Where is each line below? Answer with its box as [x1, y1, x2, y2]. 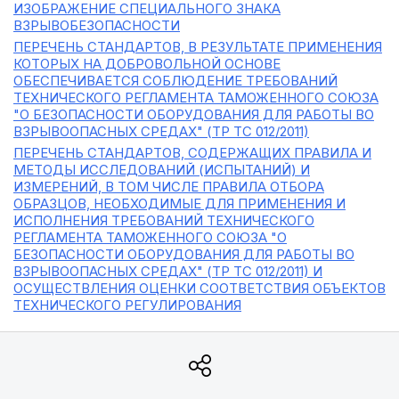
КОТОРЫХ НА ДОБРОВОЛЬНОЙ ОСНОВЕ [13, 55, 281, 72]
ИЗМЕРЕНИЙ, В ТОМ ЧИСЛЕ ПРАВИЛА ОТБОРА [13, 178, 324, 195]
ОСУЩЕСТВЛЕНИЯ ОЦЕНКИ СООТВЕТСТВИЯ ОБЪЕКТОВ [13, 280, 386, 297]
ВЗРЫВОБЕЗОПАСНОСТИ [13, 17, 180, 34]
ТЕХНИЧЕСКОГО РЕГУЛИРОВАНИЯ [13, 297, 241, 313]
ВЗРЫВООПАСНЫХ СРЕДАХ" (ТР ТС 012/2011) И [13, 263, 322, 280]
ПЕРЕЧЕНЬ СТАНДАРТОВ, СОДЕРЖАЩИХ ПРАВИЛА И [13, 144, 371, 161]
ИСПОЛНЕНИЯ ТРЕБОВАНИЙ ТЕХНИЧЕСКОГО [13, 212, 314, 229]
